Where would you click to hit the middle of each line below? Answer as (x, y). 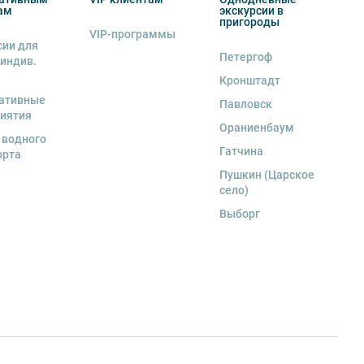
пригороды (249, 22)
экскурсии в (251, 11)
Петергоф (245, 57)
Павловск (245, 104)
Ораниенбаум (256, 128)
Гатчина (241, 152)
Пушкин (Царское (266, 175)
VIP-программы (132, 35)
